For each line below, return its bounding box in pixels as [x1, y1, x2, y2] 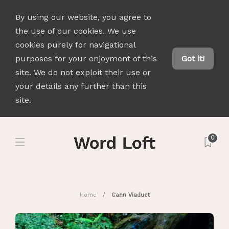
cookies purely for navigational [15, 40, 135, 50]
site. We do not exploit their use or [15, 67, 151, 77]
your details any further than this [15, 81, 147, 91]
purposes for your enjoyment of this [15, 54, 157, 63]
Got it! [181, 54, 204, 63]
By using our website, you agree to [15, 12, 151, 22]
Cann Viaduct [111, 192, 150, 198]
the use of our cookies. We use [15, 26, 136, 36]
